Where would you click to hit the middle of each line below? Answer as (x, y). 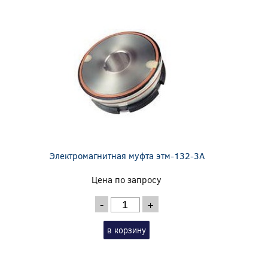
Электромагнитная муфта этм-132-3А (127, 155)
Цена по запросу (127, 179)
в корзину (127, 230)
